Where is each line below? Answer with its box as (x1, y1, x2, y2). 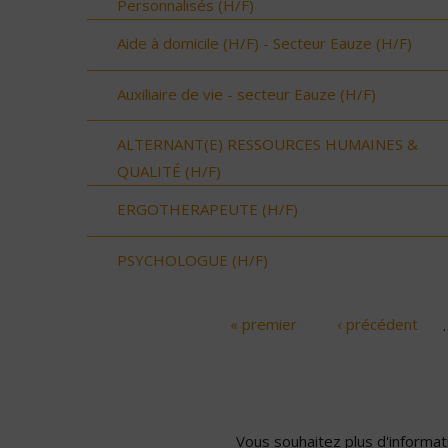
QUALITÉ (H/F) (117, 161, 221, 182)
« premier (230, 314, 298, 335)
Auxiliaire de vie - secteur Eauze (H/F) (117, 83, 376, 104)
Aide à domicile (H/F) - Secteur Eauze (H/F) (117, 33, 412, 54)
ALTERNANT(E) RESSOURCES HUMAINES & (117, 134, 418, 155)
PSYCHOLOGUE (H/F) (117, 249, 268, 270)
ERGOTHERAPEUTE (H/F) (117, 199, 298, 220)
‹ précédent (336, 314, 418, 335)
